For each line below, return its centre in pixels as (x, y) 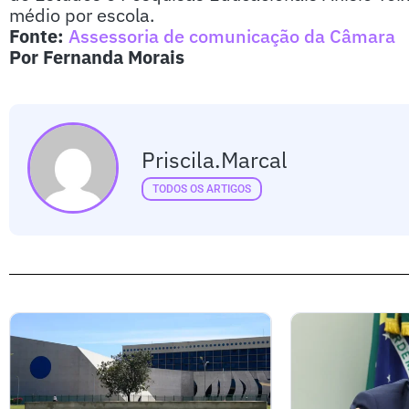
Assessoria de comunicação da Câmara (232, 37)
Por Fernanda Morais (99, 58)
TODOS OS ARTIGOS (202, 189)
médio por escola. (82, 16)
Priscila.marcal (215, 159)
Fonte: (39, 37)
